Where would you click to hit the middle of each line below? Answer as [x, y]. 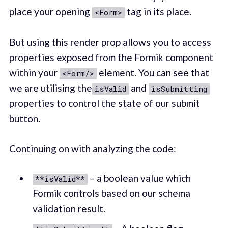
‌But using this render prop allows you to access [110, 42]
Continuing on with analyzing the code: [92, 148]
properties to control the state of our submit [104, 103]
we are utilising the [50, 88]
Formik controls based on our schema [111, 193]
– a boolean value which [139, 178]
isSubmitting [179, 89]
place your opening [50, 12]
